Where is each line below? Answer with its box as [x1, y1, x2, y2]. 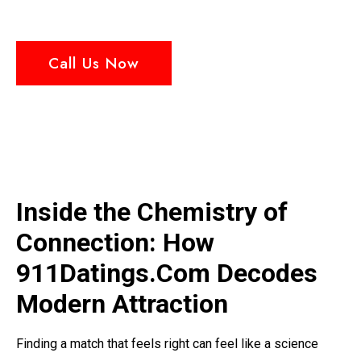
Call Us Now [48, 52, 139, 74]
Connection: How [16, 227, 214, 258]
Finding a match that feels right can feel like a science [16, 336, 318, 351]
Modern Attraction [16, 288, 228, 319]
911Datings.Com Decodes [16, 258, 317, 288]
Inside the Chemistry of [16, 197, 288, 227]
